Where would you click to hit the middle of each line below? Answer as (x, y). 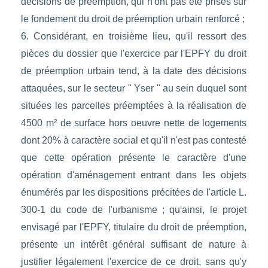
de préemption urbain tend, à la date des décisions (134, 71)
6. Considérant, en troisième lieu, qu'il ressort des (134, 36)
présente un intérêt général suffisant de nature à (134, 245)
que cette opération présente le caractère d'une (134, 158)
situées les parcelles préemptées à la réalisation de (134, 106)
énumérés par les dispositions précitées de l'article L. (134, 193)
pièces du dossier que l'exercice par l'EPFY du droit (134, 54)
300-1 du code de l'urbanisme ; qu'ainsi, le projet (134, 210)
